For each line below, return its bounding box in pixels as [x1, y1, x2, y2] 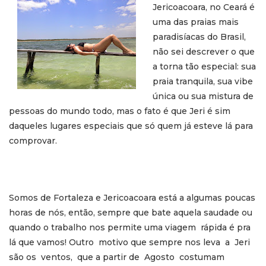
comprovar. [9, 135, 57, 146]
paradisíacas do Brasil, [153, 31, 246, 42]
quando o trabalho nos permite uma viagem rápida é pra [9, 221, 251, 233]
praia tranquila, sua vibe [153, 75, 253, 87]
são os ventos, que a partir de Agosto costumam [9, 251, 224, 262]
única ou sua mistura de [153, 90, 254, 102]
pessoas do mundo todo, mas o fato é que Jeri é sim [9, 105, 230, 116]
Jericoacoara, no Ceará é [153, 1, 255, 12]
